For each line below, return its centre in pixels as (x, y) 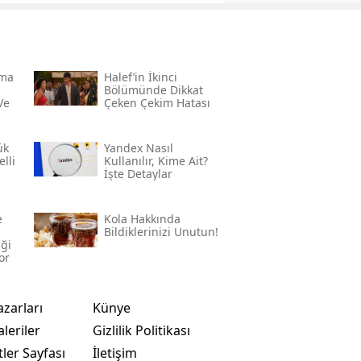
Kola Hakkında (142, 218)
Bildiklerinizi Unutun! (161, 231)
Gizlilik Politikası (141, 330)
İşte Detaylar (138, 173)
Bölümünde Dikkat (153, 89)
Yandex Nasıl (138, 147)
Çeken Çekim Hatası (157, 102)
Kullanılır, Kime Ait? (156, 160)
